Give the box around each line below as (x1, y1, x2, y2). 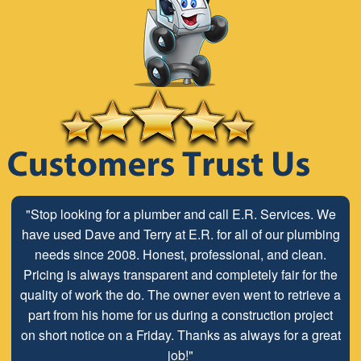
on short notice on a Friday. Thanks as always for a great (20, 326, 341, 345)
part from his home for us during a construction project (28, 305, 333, 325)
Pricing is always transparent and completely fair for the (23, 265, 338, 284)
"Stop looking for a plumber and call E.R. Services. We (25, 205, 336, 224)
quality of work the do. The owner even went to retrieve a (20, 285, 341, 305)
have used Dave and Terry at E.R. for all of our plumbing (21, 225, 340, 244)
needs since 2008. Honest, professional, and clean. (35, 245, 326, 264)
